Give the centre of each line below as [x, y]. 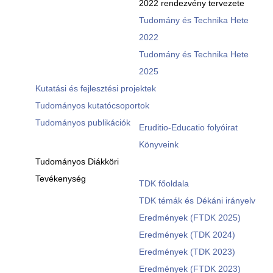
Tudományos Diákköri [77, 161]
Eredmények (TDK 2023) [187, 252]
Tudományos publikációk [83, 122]
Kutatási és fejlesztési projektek [95, 88]
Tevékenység [60, 179]
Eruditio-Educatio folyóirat [188, 127]
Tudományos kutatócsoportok [92, 105]
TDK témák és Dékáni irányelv [197, 200]
